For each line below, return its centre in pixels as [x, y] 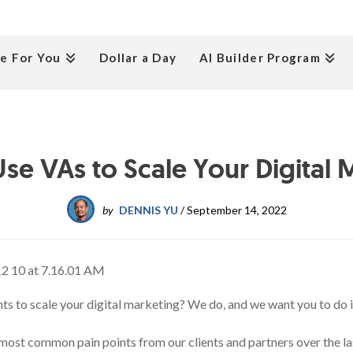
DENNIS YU [148, 210]
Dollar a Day [138, 58]
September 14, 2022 [236, 210]
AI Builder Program [260, 58]
